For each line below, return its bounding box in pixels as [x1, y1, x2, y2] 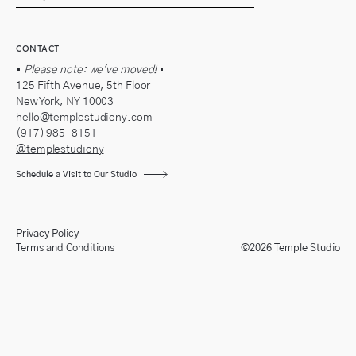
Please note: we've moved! [21, 64, 157, 75]
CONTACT [16, 42, 60, 54]
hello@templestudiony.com [16, 111, 153, 123]
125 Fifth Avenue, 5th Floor [16, 79, 151, 91]
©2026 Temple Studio [241, 242, 340, 253]
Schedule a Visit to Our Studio [16, 169, 137, 179]
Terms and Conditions [16, 242, 114, 253]
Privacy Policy [16, 228, 79, 239]
